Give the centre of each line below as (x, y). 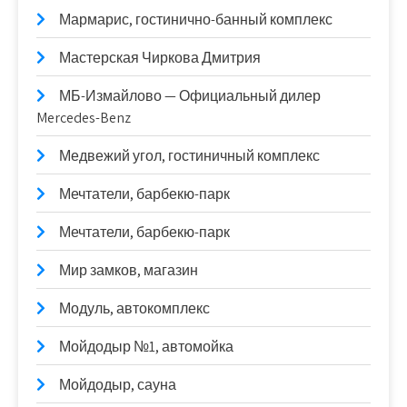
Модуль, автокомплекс (134, 308)
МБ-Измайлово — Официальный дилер (190, 96)
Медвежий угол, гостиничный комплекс (189, 156)
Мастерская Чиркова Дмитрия (160, 58)
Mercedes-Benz (84, 118)
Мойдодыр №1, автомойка (146, 347)
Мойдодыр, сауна (118, 385)
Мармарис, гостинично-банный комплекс (196, 20)
